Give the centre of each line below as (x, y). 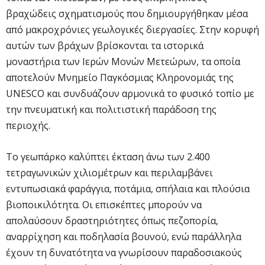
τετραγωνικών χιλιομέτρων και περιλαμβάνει (109, 172)
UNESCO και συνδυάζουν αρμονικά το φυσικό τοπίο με (130, 93)
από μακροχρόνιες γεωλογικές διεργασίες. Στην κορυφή (132, 29)
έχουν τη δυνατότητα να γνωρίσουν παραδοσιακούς (124, 252)
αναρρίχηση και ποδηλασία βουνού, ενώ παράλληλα (124, 236)
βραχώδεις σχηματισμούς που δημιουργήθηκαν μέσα (127, 13)
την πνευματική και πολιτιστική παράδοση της (111, 109)
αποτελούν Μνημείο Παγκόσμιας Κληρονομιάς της (120, 77)
